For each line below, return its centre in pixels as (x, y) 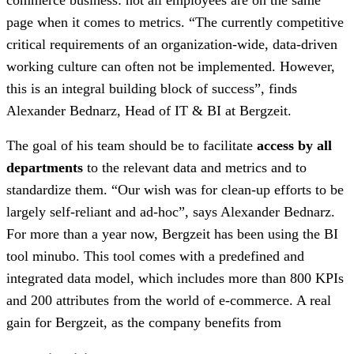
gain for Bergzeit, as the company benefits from (144, 322)
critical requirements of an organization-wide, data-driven (172, 44)
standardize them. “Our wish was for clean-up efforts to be (175, 189)
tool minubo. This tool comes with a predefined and (155, 256)
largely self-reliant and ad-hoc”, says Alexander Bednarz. (171, 211)
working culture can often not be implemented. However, (171, 66)
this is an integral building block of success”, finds (152, 88)
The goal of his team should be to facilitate (132, 145)
